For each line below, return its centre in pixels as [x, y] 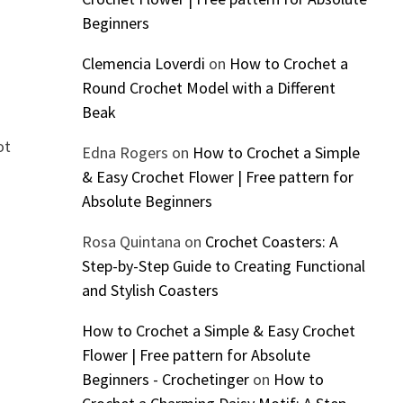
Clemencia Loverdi [143, 64]
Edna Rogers [125, 153]
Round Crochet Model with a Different [208, 88]
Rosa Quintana [131, 242]
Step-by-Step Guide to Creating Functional [223, 266]
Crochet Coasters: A [271, 242]
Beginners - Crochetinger [165, 380]
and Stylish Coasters [150, 291]
